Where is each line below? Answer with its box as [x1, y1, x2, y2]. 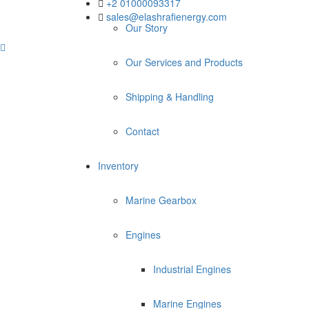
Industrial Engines [153, 262, 231, 276]
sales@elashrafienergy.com [106, 9, 227, 23]
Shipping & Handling [126, 90, 214, 103]
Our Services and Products [126, 55, 243, 69]
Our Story [126, 21, 168, 34]
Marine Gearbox [126, 193, 197, 207]
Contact [126, 124, 159, 138]
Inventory [98, 159, 139, 172]
